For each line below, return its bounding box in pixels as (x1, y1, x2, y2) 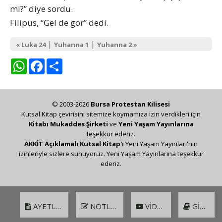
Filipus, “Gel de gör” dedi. (10, 17, 109, 29)
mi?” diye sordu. (10, 3, 73, 15)
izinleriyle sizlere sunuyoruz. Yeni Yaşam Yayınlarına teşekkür (18, 149, 204, 159)
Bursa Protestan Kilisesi (91, 100, 170, 109)
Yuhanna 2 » (97, 40, 137, 50)
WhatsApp (27, 56, 69, 68)
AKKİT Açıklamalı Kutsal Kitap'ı (24, 139, 124, 149)
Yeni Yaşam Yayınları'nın (124, 139, 198, 149)
